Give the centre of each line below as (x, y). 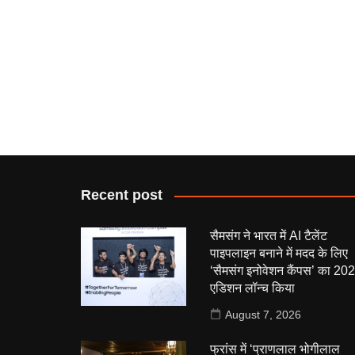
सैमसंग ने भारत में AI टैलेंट (268, 236)
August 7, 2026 (263, 315)
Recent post (122, 195)
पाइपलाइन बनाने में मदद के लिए (279, 253)
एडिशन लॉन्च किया (252, 288)
